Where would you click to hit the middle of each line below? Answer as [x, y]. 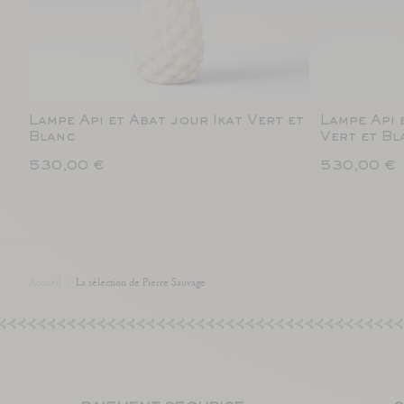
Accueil [45, 282]
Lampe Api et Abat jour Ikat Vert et [166, 121]
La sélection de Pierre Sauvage [141, 282]
